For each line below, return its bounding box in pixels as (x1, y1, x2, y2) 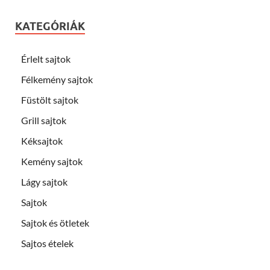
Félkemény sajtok (21, 73, 93, 85)
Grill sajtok (21, 114, 66, 126)
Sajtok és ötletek (21, 216, 89, 228)
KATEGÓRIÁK (15, 19, 85, 33)
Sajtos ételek (21, 237, 74, 249)
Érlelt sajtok (21, 52, 71, 64)
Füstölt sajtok (21, 93, 78, 105)
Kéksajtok (21, 134, 63, 146)
